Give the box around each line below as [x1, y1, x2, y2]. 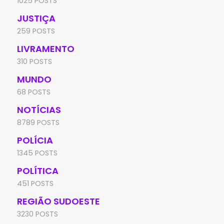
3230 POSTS [17, 209, 58, 219]
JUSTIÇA [17, 12, 55, 24]
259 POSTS [17, 26, 55, 36]
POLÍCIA [17, 134, 53, 146]
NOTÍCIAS [17, 103, 61, 116]
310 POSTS [17, 56, 52, 66]
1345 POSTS [17, 148, 57, 158]
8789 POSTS [17, 117, 59, 127]
